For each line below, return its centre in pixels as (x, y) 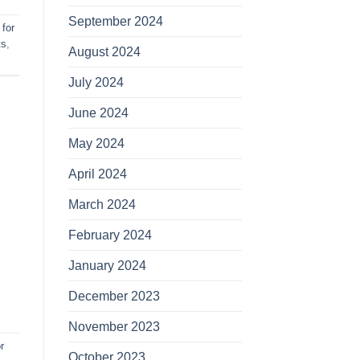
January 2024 (107, 265)
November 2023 (114, 326)
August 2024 (104, 51)
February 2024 (110, 235)
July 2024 (96, 82)
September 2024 (115, 21)
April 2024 (97, 174)
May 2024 (96, 143)
